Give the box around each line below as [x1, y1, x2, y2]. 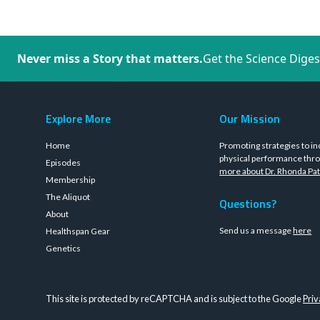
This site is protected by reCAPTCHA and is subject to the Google [46, 293, 303, 304]
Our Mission [219, 110, 281, 127]
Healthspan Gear [46, 226, 110, 236]
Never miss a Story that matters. [17, 51, 203, 66]
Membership [46, 174, 95, 185]
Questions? [219, 195, 277, 212]
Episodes [46, 157, 81, 168]
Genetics [46, 243, 81, 254]
